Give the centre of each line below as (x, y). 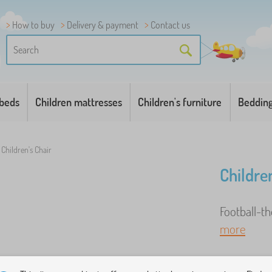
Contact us (170, 25)
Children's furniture (180, 102)
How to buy (33, 25)
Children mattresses (79, 102)
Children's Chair (26, 150)
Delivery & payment (103, 25)
